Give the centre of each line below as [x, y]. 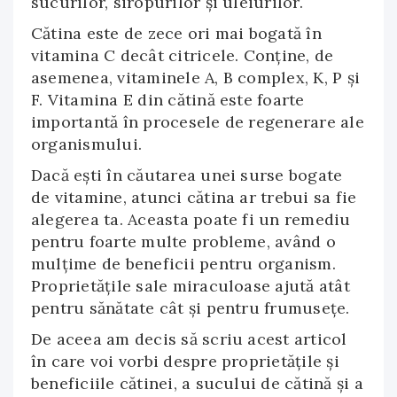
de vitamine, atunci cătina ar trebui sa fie [194, 197]
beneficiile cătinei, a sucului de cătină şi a [197, 383]
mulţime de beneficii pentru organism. [183, 264]
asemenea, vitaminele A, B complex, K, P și [196, 78]
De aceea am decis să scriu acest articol [189, 339]
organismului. [87, 144]
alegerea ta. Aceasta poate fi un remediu [191, 219]
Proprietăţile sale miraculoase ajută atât [191, 286]
